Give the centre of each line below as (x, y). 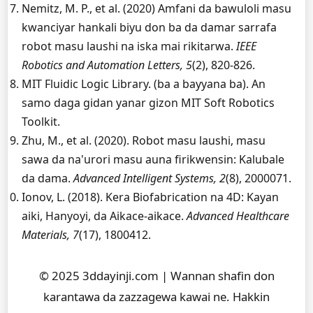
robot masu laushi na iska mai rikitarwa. (129, 46)
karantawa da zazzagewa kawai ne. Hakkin (156, 297)
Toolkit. (41, 122)
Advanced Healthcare (238, 216)
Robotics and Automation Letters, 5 (107, 65)
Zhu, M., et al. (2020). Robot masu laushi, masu (144, 140)
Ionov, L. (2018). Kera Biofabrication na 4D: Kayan (150, 197)
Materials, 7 (50, 235)
